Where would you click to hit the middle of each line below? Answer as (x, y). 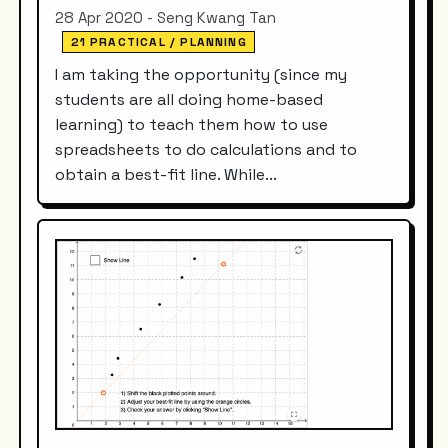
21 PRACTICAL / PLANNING (158, 42)
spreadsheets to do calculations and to (206, 149)
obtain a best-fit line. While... (166, 174)
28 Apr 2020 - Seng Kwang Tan (166, 18)
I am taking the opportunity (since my (201, 74)
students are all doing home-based (189, 99)
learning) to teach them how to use (192, 124)
